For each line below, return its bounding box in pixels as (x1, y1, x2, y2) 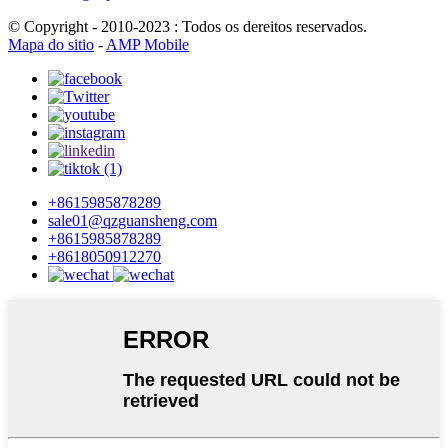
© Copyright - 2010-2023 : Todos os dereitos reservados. (8, 18, 367, 36)
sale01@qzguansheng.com (48, 212, 217, 230)
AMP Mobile (106, 36, 189, 54)
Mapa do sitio (8, 36, 94, 54)
